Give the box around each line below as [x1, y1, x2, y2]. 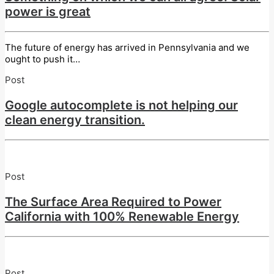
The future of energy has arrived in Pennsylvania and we [5, 41, 250, 53]
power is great [5, 4, 91, 19]
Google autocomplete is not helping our [5, 97, 238, 113]
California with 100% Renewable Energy [5, 209, 239, 224]
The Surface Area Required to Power [5, 194, 221, 209]
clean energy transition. [5, 112, 145, 127]
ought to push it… [5, 53, 80, 65]
